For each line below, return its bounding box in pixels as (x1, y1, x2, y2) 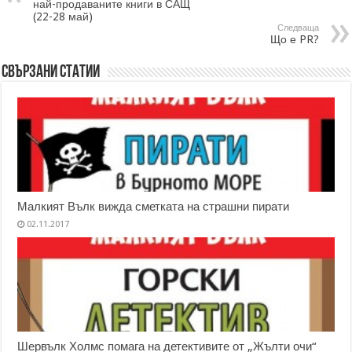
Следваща (277, 22, 319, 33)
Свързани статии (2, 63, 101, 82)
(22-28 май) (33, 9, 93, 23)
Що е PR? (269, 32, 319, 46)
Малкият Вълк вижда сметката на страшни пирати (17, 199, 290, 214)
